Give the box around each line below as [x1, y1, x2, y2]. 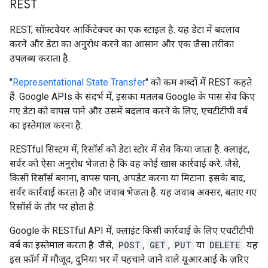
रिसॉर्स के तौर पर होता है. [10, 200, 96, 212]
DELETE [209, 239, 240, 251]
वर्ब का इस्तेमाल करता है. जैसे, [10, 239, 116, 251]
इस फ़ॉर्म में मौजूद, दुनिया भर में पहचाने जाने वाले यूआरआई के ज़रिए [10, 253, 249, 265]
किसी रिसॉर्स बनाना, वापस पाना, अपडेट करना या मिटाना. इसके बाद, [10, 172, 245, 184]
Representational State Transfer [13, 76, 145, 88]
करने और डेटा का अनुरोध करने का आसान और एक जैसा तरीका [10, 38, 234, 50]
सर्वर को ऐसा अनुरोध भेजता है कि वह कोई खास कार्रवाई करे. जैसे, [10, 157, 240, 169]
